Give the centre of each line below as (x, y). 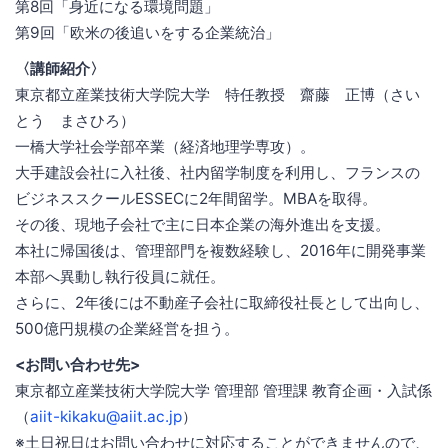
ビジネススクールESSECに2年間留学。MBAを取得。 (196, 198)
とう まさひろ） (75, 120)
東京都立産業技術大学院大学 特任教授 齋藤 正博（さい (217, 94)
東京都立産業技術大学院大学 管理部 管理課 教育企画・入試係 (223, 390)
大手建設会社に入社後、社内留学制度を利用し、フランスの (217, 172)
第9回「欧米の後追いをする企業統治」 (147, 32)
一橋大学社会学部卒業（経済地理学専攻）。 (165, 146)
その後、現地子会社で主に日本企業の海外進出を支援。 (202, 224)
